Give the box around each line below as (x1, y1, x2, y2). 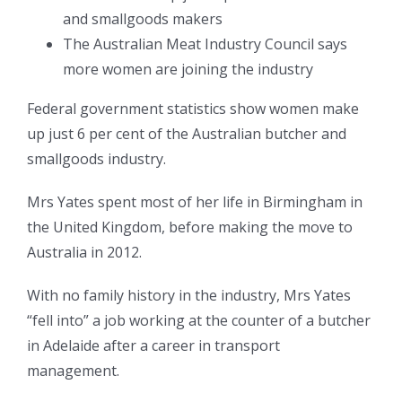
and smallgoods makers (63, 9, 223, 30)
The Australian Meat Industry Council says (63, 34, 347, 55)
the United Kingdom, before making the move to (27, 217, 353, 238)
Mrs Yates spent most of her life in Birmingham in (27, 192, 363, 213)
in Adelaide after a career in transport (27, 336, 280, 356)
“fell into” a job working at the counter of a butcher (27, 310, 371, 331)
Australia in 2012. (27, 242, 145, 263)
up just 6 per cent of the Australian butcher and (27, 124, 346, 144)
